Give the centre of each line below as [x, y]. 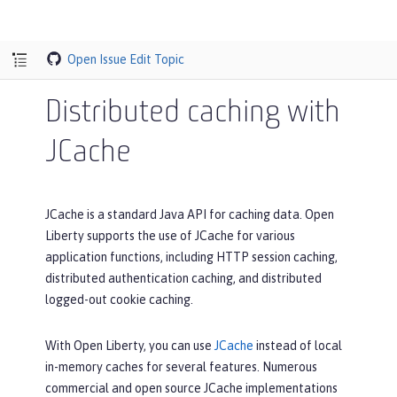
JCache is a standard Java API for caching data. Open [190, 214]
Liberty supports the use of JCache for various [170, 236]
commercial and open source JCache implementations [191, 388]
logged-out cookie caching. [119, 300]
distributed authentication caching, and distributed [183, 278]
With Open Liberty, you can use [130, 346]
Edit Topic [157, 59]
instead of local [298, 346]
